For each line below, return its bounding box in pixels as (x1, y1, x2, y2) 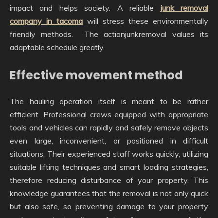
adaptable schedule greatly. (10, 42, 105, 52)
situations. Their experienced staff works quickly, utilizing (10, 148, 208, 159)
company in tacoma (10, 16, 83, 26)
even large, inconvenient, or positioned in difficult (10, 135, 208, 145)
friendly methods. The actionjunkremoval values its (10, 29, 208, 39)
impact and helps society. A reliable (10, 2, 161, 13)
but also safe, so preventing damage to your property (10, 201, 208, 211)
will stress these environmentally (83, 16, 208, 26)
